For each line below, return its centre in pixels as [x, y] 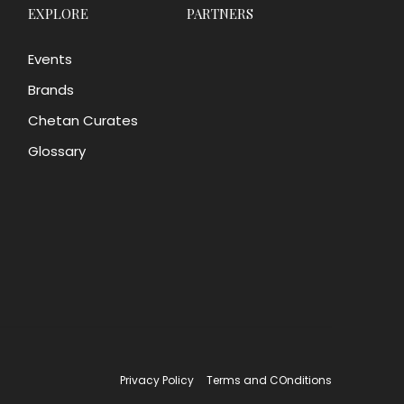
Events [50, 59]
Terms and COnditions [269, 380]
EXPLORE [59, 13]
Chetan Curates [83, 120]
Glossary [57, 151]
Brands [51, 89]
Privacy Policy [157, 380]
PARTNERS [220, 13]
